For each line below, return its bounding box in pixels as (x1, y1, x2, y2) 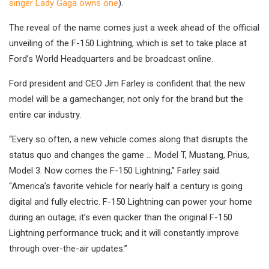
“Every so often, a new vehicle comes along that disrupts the (9, 133, 248, 145)
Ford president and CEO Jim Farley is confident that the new (9, 77, 245, 89)
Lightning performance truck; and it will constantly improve (9, 227, 239, 238)
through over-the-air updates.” (9, 243, 127, 254)
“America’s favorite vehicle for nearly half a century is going (9, 180, 243, 192)
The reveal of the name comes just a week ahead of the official (9, 22, 259, 33)
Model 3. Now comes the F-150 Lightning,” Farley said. (9, 165, 221, 176)
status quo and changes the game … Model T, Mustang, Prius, (9, 149, 249, 160)
